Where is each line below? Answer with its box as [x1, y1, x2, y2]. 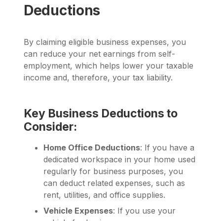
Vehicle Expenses [43, 206, 113, 216]
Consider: [24, 120, 77, 134]
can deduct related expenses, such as [43, 178, 185, 188]
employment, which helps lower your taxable [24, 61, 193, 71]
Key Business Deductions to [24, 107, 178, 121]
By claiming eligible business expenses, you [24, 37, 186, 47]
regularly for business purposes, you [43, 166, 183, 177]
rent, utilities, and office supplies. [43, 190, 165, 200]
